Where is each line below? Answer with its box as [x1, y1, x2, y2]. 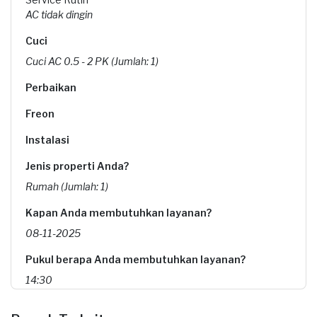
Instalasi [25, 134, 69, 146]
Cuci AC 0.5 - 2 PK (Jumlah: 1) [25, 55, 158, 67]
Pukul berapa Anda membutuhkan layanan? [25, 253, 246, 265]
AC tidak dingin [25, 8, 93, 21]
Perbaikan [25, 81, 76, 93]
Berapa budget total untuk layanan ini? [25, 300, 223, 312]
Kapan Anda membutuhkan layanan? [25, 207, 212, 219]
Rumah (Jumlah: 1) [25, 180, 108, 192]
